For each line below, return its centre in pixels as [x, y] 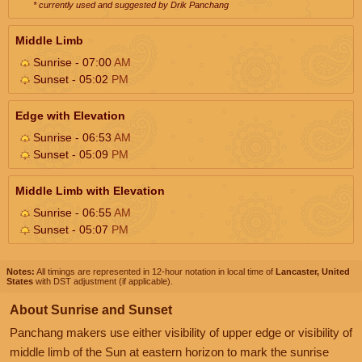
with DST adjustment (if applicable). [103, 281]
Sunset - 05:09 [71, 154]
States [20, 281]
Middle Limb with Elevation [90, 190]
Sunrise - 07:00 [72, 62]
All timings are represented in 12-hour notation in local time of [155, 271]
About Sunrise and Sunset [91, 309]
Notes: [21, 271]
